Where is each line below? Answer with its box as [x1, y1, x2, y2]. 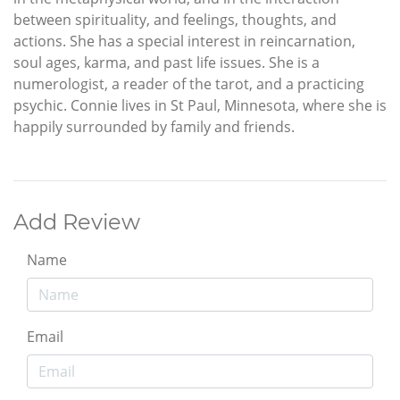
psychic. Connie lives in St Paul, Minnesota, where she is [13, 96, 387, 116]
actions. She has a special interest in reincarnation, [13, 31, 355, 52]
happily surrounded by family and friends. [13, 117, 295, 137]
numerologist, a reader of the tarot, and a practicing [13, 74, 364, 95]
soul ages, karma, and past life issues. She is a [13, 53, 320, 73]
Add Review [13, 209, 140, 236]
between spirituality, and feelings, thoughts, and [13, 10, 337, 30]
